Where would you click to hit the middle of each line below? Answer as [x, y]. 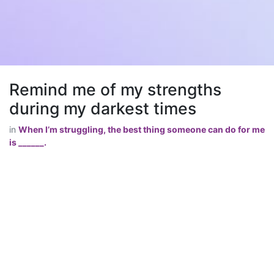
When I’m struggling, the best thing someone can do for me [142, 129]
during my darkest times [103, 108]
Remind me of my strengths [115, 89]
